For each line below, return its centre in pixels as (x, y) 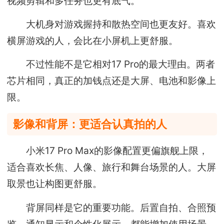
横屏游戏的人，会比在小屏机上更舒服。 (93, 41)
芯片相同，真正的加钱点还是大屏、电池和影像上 (112, 81)
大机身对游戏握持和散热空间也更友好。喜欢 (112, 24)
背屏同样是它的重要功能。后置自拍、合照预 (112, 207)
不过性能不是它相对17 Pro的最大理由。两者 (111, 64)
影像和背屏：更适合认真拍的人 (90, 124)
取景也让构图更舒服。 (55, 184)
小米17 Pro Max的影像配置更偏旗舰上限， (108, 151)
